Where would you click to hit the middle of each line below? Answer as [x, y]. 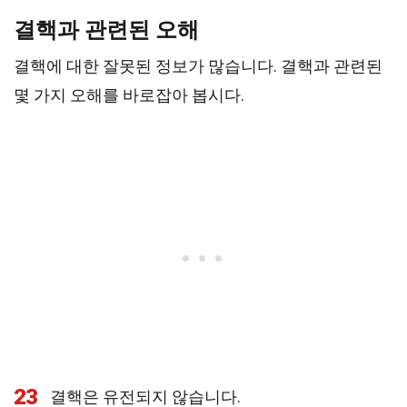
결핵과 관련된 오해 [106, 30]
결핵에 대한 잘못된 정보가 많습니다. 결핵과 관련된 [198, 66]
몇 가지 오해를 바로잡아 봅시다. [129, 95]
